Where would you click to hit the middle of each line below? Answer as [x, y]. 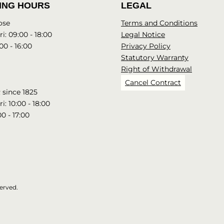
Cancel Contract [153, 82]
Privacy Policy [146, 46]
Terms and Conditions [159, 23]
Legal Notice [143, 34]
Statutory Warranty [155, 57]
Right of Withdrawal [156, 69]
